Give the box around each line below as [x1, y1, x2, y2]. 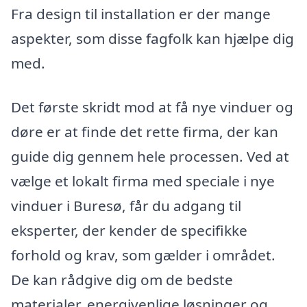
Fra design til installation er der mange [11, 3, 271, 23]
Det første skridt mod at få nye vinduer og [11, 97, 293, 116]
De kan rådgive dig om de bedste [11, 269, 233, 289]
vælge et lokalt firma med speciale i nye [11, 171, 275, 191]
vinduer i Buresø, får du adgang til [11, 195, 241, 215]
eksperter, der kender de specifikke [11, 220, 247, 240]
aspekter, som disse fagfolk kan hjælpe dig [11, 28, 294, 48]
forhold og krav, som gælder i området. [11, 245, 275, 265]
